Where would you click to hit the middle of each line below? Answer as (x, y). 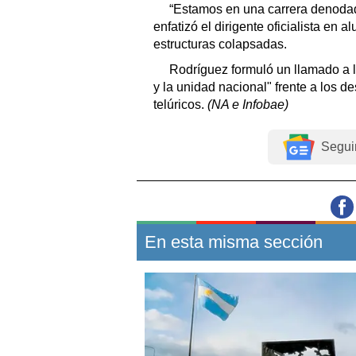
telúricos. (180, 104)
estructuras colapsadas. (220, 44)
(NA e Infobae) (248, 104)
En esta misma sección (234, 242)
